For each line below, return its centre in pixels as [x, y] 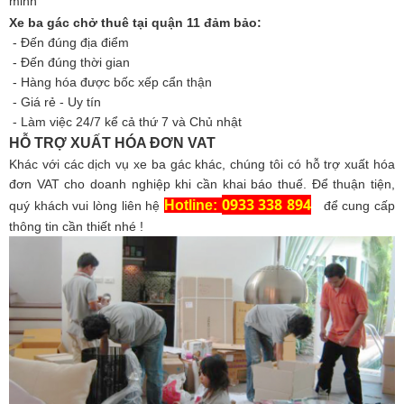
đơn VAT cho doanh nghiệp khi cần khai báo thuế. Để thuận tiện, [202, 184]
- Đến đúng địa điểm [69, 42]
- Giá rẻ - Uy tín [55, 101]
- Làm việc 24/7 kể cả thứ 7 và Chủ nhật [125, 121]
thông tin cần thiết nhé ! [76, 226]
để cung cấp [358, 205]
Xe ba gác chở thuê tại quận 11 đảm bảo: [135, 22]
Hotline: [193, 205]
